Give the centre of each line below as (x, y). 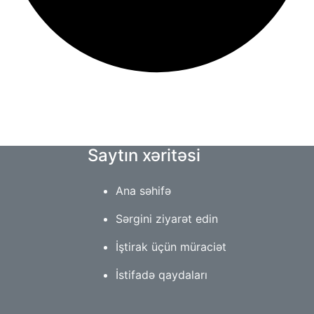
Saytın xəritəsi (144, 155)
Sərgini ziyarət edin (167, 218)
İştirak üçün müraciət (171, 246)
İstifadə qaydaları (162, 274)
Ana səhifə (143, 190)
